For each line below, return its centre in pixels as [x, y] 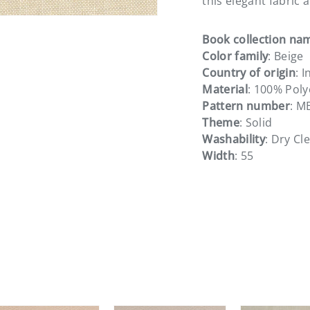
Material [225, 89]
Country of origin [249, 72]
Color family [235, 56]
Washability [234, 139]
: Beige [286, 56]
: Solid [256, 122]
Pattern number [246, 106]
